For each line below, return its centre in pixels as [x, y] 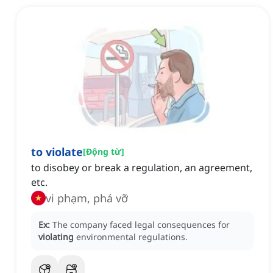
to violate [57, 152]
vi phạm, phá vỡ [87, 198]
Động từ [104, 152]
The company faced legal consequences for [141, 225]
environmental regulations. [132, 237]
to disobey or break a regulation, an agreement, [142, 168]
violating [56, 237]
